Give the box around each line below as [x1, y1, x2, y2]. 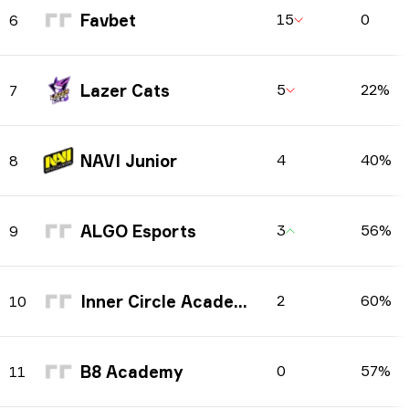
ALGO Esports [80, 221, 196, 241]
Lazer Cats [80, 80, 170, 100]
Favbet [80, 10, 136, 30]
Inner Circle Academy [80, 291, 234, 311]
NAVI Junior [80, 151, 177, 171]
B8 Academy [80, 362, 184, 382]
